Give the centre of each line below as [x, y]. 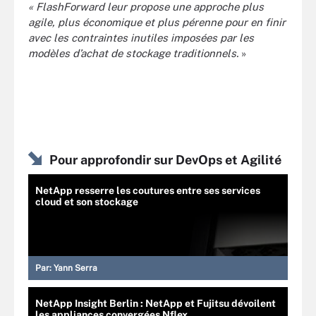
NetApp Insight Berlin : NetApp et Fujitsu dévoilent [156, 303]
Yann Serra [75, 268]
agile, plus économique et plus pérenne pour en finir [157, 22]
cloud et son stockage [87, 201]
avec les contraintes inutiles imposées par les [141, 38]
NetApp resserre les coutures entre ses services [148, 190]
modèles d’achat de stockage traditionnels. [135, 53]
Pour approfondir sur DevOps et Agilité [165, 159]
